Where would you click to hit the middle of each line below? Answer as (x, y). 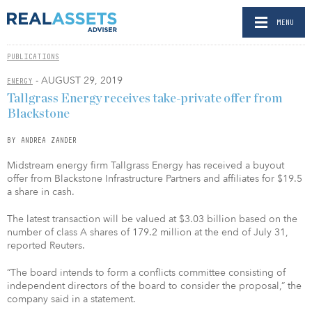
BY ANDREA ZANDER (42, 140)
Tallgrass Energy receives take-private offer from (145, 99)
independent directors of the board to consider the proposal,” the (154, 286)
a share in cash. (41, 192)
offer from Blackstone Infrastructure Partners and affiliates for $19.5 (155, 178)
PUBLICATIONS (33, 56)
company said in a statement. (71, 299)
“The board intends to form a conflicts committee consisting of (146, 272)
